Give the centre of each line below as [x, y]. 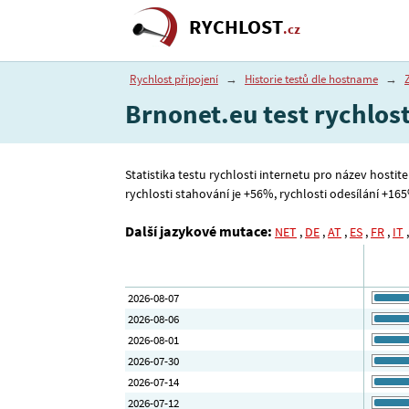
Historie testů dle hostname [311, 79]
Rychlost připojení [174, 79]
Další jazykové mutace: [199, 231]
